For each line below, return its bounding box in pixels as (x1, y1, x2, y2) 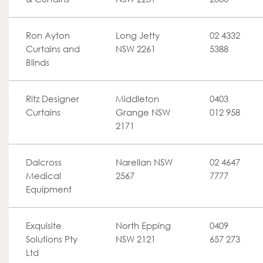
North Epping (116, 220, 171, 231)
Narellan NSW (116, 157, 173, 167)
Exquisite (26, 220, 62, 231)
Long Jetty (116, 30, 160, 41)
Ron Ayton (26, 30, 70, 41)
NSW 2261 (116, 43, 156, 54)
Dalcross (26, 157, 62, 167)
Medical (26, 170, 61, 181)
